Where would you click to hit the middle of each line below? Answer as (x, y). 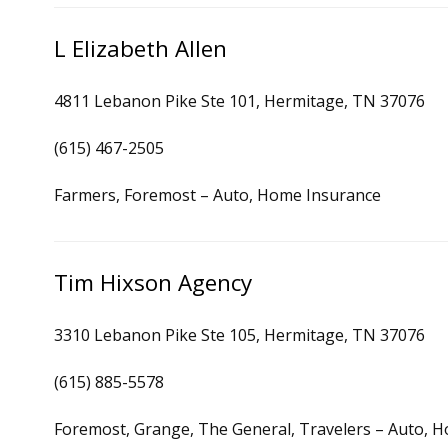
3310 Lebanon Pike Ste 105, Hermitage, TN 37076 (239, 335)
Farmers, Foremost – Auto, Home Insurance (217, 195)
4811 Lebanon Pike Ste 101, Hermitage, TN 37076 (239, 101)
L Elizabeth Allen (140, 48)
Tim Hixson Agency (153, 282)
